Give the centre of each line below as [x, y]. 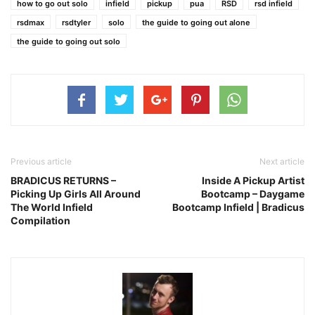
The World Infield [52, 207]
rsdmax [31, 22]
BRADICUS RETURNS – [63, 180]
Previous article [41, 161]
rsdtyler [76, 22]
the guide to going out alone [196, 22]
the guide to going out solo [69, 41]
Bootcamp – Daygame [253, 194]
